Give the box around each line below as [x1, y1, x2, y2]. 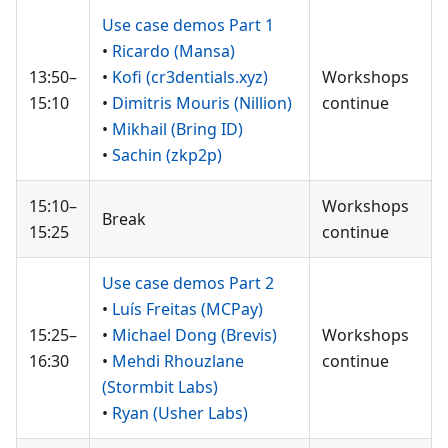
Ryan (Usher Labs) [112, 402, 248, 424]
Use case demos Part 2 [102, 272, 274, 294]
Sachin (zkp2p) [112, 144, 222, 166]
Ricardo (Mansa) [112, 40, 235, 62]
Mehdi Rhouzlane [112, 350, 244, 372]
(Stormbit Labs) [102, 376, 218, 398]
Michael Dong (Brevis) [112, 324, 277, 346]
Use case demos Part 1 [102, 14, 274, 36]
